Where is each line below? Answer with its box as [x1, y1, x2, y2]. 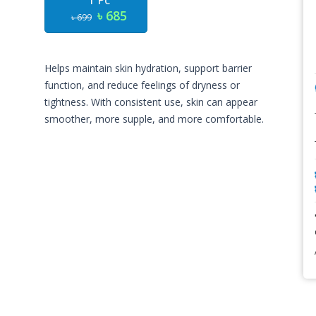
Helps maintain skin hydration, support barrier [44, 61, 253, 75]
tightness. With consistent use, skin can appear [44, 95, 258, 109]
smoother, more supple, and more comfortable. [44, 112, 265, 126]
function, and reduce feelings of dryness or [44, 78, 241, 92]
